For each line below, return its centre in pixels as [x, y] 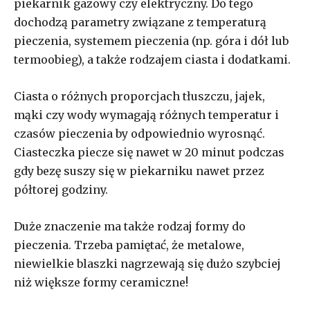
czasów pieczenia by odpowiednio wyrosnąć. [139, 133]
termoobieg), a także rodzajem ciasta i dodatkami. [152, 59]
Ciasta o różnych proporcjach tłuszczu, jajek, [139, 96]
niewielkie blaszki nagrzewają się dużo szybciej [147, 263]
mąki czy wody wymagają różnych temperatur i [146, 115]
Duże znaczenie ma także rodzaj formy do [130, 226]
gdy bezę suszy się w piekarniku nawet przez [139, 171]
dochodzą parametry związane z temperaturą [140, 22]
